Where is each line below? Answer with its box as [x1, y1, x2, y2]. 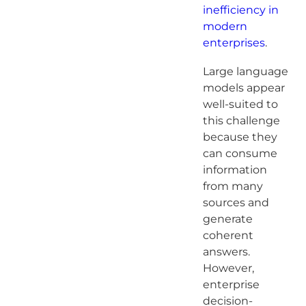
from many [202, 179, 263, 193]
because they [202, 130, 277, 143]
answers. [202, 245, 250, 258]
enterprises [202, 36, 265, 49]
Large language [202, 64, 288, 78]
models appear [202, 81, 285, 94]
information [202, 163, 267, 176]
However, [202, 261, 254, 275]
